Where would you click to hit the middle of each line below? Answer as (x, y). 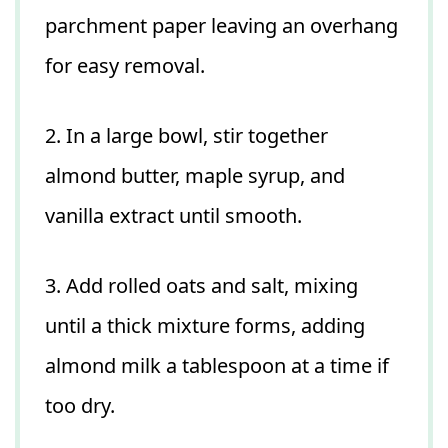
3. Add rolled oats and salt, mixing (201, 285)
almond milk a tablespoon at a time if (217, 365)
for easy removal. (125, 65)
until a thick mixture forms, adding (205, 325)
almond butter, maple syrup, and (195, 175)
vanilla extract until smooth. (173, 215)
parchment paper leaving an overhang (221, 25)
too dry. (80, 405)
